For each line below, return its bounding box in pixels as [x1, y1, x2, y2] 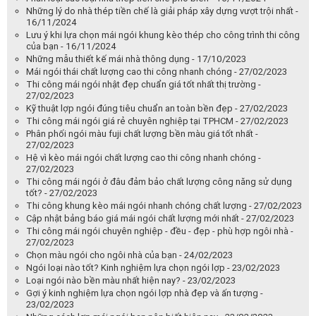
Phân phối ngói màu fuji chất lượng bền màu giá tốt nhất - [26, 128, 258, 139]
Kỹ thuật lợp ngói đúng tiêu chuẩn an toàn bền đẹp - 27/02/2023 [26, 102, 288, 114]
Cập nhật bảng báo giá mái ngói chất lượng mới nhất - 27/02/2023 [26, 212, 294, 224]
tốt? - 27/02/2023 [26, 187, 97, 198]
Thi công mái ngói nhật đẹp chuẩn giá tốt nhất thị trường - [26, 78, 261, 90]
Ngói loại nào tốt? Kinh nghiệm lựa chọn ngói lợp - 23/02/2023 [26, 262, 280, 273]
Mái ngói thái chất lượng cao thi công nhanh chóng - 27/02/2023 [26, 66, 287, 77]
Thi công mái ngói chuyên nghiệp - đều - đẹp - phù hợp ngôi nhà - [26, 225, 293, 236]
